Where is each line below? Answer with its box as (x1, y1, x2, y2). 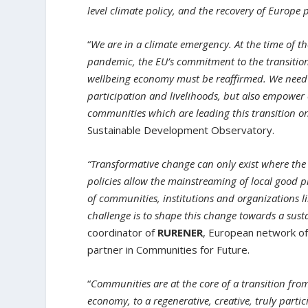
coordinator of (87, 225, 158, 240)
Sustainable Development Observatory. (87, 123, 278, 137)
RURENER (157, 225, 203, 240)
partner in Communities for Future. (87, 243, 253, 257)
